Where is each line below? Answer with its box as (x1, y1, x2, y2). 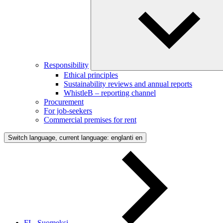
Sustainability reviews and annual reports (64, 79, 192, 88)
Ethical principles (64, 70, 118, 79)
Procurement (44, 97, 84, 106)
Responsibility (44, 60, 89, 69)
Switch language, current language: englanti (8, 133, 133, 141)
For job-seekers (44, 106, 92, 115)
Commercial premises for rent (44, 115, 136, 124)
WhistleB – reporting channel (64, 88, 156, 97)
